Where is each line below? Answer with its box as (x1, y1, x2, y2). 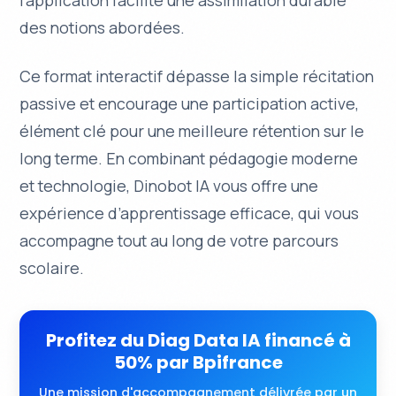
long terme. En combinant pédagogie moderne (19, 148, 359, 170)
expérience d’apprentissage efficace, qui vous (19, 202, 360, 225)
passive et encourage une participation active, (19, 93, 360, 115)
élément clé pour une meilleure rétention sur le (19, 120, 365, 142)
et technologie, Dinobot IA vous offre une (19, 175, 319, 197)
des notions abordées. (19, 17, 186, 39)
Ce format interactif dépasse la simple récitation (19, 65, 375, 88)
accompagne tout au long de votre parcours (19, 230, 339, 252)
